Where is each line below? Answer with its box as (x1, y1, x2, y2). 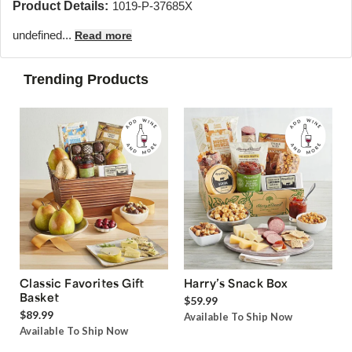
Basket (20, 290, 60, 305)
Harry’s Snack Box (184, 276, 288, 291)
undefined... (13, 28, 75, 42)
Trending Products (24, 71, 148, 87)
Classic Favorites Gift (20, 276, 145, 291)
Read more (75, 29, 132, 42)
